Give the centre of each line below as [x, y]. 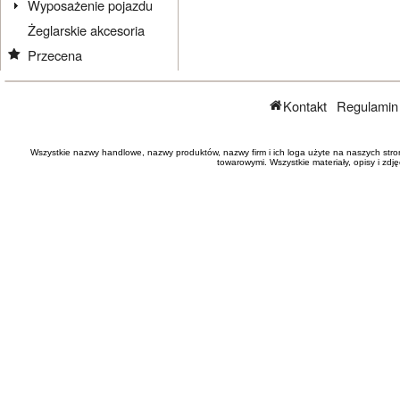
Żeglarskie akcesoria [87, 29]
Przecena [55, 54]
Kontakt [305, 106]
